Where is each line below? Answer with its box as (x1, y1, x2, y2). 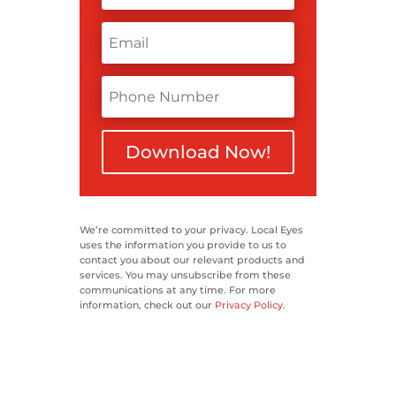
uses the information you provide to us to (79, 238, 286, 251)
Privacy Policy (214, 298, 283, 311)
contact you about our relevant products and (79, 253, 305, 266)
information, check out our (79, 298, 215, 311)
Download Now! (125, 141, 270, 163)
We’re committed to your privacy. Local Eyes (79, 223, 303, 236)
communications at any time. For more (79, 283, 276, 296)
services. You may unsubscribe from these (79, 268, 291, 281)
